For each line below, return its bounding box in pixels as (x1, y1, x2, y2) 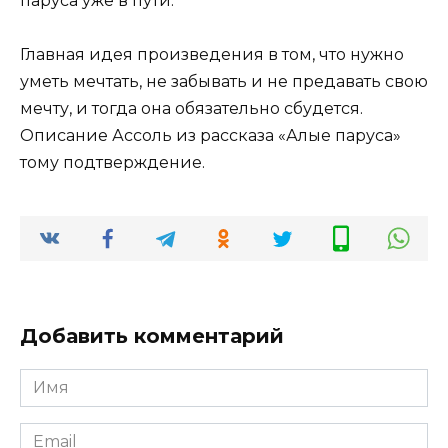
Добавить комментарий (20, 324, 284, 349)
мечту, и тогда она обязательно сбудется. (20, 99, 363, 119)
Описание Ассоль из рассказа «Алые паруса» (20, 126, 401, 146)
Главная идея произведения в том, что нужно (20, 45, 404, 65)
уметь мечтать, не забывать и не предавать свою (20, 72, 428, 92)
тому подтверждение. (20, 153, 205, 173)
